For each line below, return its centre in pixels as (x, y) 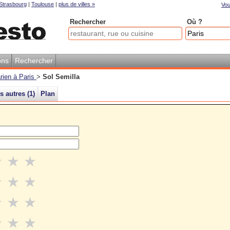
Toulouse (43, 4)
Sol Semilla (61, 77)
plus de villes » (77, 4)
